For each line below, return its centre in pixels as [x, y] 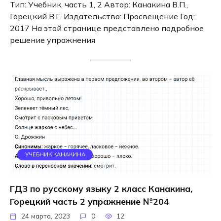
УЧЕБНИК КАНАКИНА [55, 155]
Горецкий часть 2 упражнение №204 [90, 202]
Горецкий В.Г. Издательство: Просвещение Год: [102, 16]
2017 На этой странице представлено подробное [107, 28]
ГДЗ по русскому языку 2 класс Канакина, [101, 189]
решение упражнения [53, 40]
